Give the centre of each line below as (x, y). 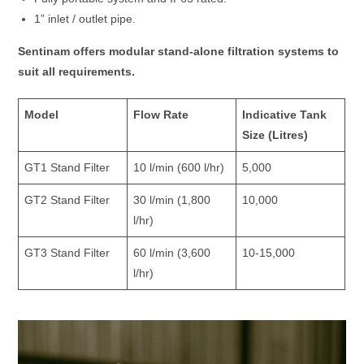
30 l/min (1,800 (172, 200)
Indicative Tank (285, 115)
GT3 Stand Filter (67, 253)
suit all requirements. (77, 71)
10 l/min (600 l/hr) (179, 167)
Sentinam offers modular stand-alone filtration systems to (179, 51)
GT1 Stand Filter (67, 167)
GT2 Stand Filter (67, 200)
